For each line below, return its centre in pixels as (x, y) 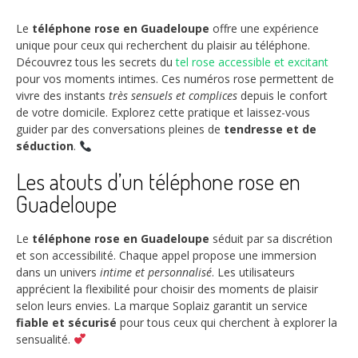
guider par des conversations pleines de (120, 129)
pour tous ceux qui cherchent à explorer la (227, 322)
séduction (45, 146)
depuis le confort (282, 96)
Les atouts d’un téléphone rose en (158, 182)
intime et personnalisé (156, 272)
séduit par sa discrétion (271, 238)
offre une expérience (264, 29)
